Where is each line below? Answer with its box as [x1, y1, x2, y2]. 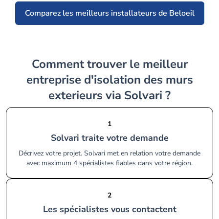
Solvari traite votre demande [56, 132, 169, 144]
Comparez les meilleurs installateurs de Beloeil [24, 8, 195, 19]
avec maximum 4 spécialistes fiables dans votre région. [26, 158, 193, 168]
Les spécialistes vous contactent [47, 203, 176, 215]
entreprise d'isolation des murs [26, 72, 193, 88]
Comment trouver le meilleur [31, 56, 39, 72]
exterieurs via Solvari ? [48, 88, 171, 103]
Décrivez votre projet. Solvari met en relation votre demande [19, 149, 200, 158]
